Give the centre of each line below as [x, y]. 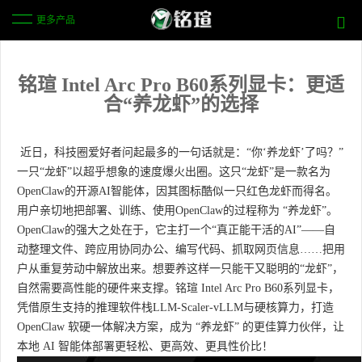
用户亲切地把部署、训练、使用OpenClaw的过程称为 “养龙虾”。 [177, 211]
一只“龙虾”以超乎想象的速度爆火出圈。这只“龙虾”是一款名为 [174, 172]
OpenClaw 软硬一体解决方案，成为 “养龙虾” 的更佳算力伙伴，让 [181, 327]
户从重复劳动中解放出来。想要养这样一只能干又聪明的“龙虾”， [180, 269]
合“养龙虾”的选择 [181, 104]
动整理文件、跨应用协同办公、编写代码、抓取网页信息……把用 [181, 250]
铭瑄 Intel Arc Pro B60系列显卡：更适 [181, 85]
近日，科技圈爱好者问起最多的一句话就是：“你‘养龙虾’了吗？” [182, 153]
